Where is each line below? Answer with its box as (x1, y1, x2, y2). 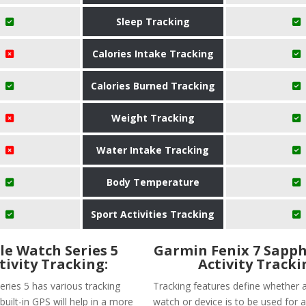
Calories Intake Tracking (92, 46, 214, 60)
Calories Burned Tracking (90, 79, 215, 92)
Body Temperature (106, 175, 199, 189)
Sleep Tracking (115, 14, 190, 28)
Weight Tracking (111, 111, 195, 124)
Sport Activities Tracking (91, 207, 215, 221)
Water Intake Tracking (96, 143, 210, 156)
